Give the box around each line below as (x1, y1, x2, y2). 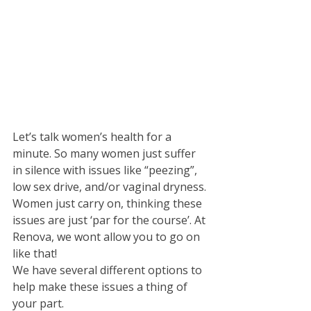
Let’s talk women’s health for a (12, 129, 174, 145)
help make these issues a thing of (12, 279, 190, 295)
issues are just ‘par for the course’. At (12, 212, 208, 228)
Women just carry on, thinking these (12, 196, 205, 212)
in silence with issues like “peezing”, (12, 162, 200, 178)
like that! (12, 246, 60, 262)
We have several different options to (12, 262, 205, 278)
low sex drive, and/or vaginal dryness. (12, 179, 209, 195)
